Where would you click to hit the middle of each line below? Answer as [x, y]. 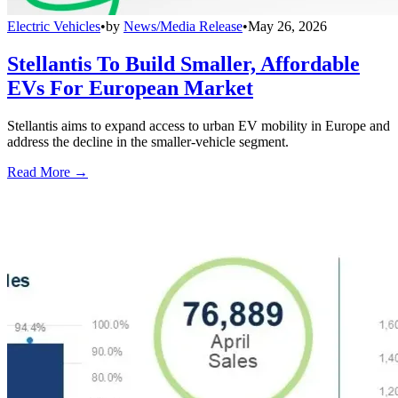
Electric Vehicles [54, 26]
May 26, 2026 [287, 26]
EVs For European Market [130, 88]
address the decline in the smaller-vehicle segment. [148, 141]
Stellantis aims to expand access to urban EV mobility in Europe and [199, 125]
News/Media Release [183, 26]
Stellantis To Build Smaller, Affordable [183, 64]
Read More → [48, 171]
